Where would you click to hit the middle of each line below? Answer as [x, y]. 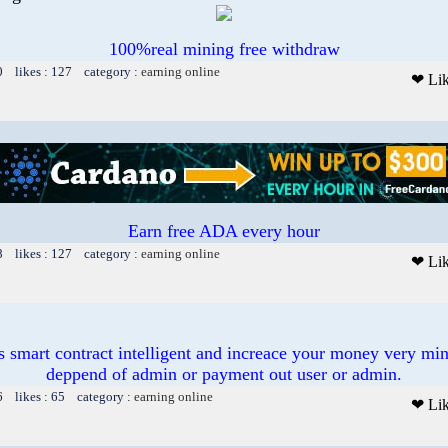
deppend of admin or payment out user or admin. [224, 373]
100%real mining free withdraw [224, 48]
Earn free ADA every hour [224, 230]
